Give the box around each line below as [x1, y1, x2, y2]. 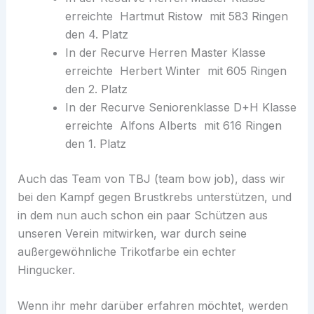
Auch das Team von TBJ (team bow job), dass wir [17, 171, 285, 186]
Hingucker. [17, 262, 75, 277]
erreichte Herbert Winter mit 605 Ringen [64, 63, 287, 78]
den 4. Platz [64, 27, 128, 41]
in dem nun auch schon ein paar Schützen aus [17, 207, 268, 222]
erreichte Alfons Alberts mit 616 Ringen [64, 118, 282, 132]
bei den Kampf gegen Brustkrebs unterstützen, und [17, 189, 292, 204]
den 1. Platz [64, 136, 126, 151]
